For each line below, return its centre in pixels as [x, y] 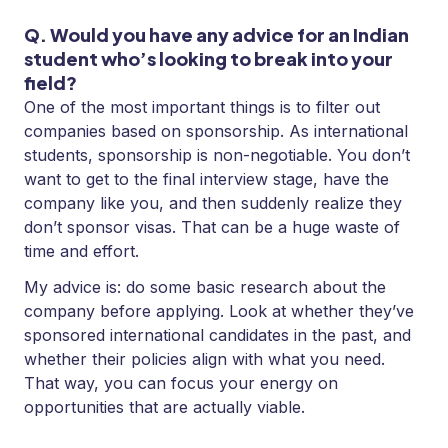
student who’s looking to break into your [208, 59]
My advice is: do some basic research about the [205, 287]
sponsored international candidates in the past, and [217, 335]
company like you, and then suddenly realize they [213, 203]
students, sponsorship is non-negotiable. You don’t [217, 155]
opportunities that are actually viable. [164, 407]
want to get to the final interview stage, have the [206, 179]
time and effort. [81, 251]
